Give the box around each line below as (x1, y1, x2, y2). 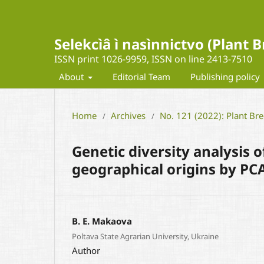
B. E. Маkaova (72, 214, 132, 227)
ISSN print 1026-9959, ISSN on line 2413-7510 (54, 52, 252, 65)
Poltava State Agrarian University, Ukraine (72, 231, 219, 242)
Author (72, 245, 100, 257)
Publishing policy (190, 70, 263, 82)
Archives (111, 109, 146, 121)
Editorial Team (113, 70, 171, 82)
